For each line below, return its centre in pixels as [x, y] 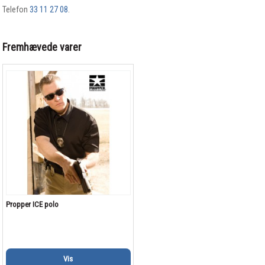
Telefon [16, 10]
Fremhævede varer [42, 47]
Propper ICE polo [32, 204]
